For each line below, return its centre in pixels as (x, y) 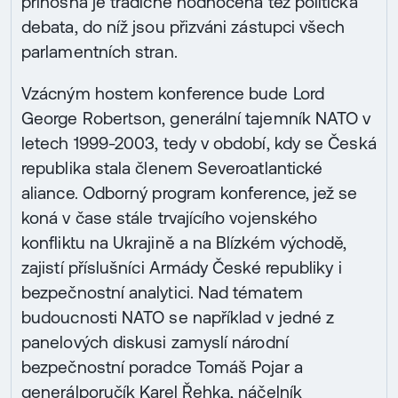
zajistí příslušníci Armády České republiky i (182, 268)
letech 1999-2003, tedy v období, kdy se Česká (199, 143)
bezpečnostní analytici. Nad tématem (162, 293)
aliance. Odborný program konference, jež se (190, 193)
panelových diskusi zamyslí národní (155, 342)
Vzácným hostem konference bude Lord (173, 94)
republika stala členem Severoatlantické (172, 168)
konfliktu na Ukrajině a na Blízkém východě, (184, 243)
